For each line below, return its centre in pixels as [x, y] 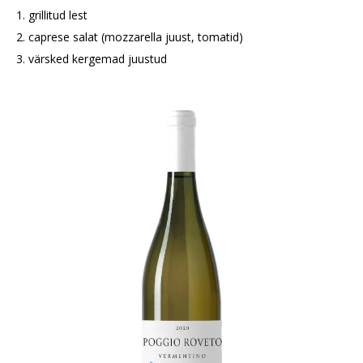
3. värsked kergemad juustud [92, 59]
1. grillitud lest [52, 15]
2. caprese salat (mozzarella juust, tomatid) [130, 37]
